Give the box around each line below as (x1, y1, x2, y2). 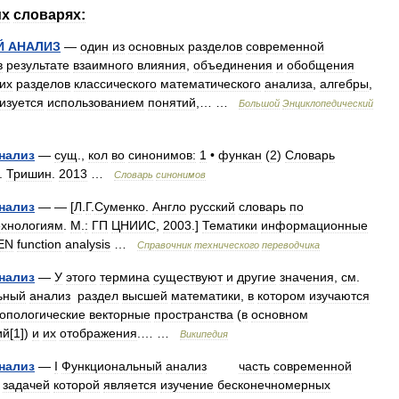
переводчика (262, 240, 320, 250)
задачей (3, 378, 50, 392)
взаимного (73, 58, 134, 72)
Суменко (94, 199, 145, 214)
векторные (89, 307, 151, 322)
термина (100, 270, 150, 284)
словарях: (13, 7, 85, 22)
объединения (193, 58, 273, 72)
